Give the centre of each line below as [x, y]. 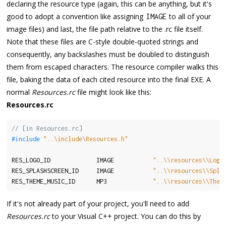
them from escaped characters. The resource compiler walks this [113, 67]
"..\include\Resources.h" [86, 139]
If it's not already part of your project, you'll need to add [98, 204]
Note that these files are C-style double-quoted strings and [103, 41]
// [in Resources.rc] [47, 129]
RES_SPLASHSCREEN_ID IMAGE [82, 171]
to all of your [189, 16]
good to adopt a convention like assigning [76, 16]
